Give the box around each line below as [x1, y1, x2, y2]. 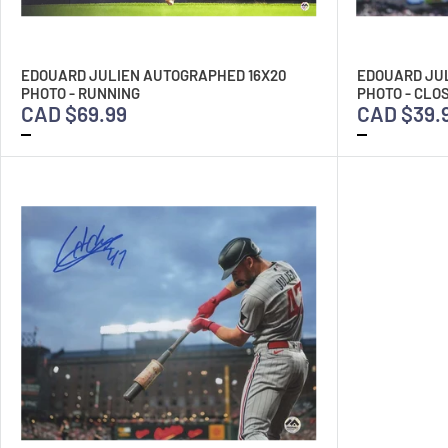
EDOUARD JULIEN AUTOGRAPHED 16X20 [21, 65, 287, 84]
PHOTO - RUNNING [21, 83, 140, 102]
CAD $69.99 [21, 100, 127, 126]
